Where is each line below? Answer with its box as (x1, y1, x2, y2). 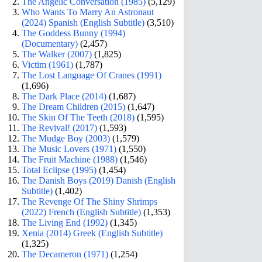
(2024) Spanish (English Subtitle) (22, 17, 145, 27)
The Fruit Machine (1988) (22, 154, 118, 164)
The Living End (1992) (22, 217, 108, 227)
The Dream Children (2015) (22, 101, 126, 112)
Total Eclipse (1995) (22, 164, 97, 175)
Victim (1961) (22, 59, 74, 70)
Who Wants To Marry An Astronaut (22, 6, 154, 17)
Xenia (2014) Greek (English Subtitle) (22, 227, 163, 238)
